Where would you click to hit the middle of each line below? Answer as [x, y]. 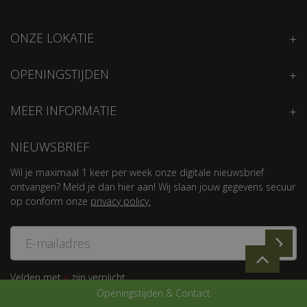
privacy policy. [121, 201]
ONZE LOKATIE [52, 38]
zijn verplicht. [98, 278]
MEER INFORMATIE [63, 111]
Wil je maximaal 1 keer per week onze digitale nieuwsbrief [137, 173]
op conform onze [50, 201]
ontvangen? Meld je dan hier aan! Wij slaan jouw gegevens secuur [153, 187]
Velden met [37, 278]
